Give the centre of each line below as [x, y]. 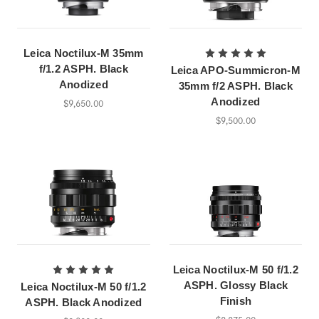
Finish [235, 301]
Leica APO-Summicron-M [235, 70]
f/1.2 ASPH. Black [83, 68]
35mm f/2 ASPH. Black [235, 85]
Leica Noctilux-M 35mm [84, 53]
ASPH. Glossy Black [235, 286]
